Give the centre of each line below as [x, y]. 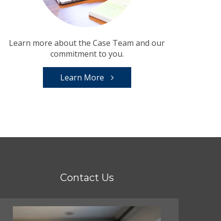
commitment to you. [87, 54]
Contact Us [87, 178]
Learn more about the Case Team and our [87, 43]
